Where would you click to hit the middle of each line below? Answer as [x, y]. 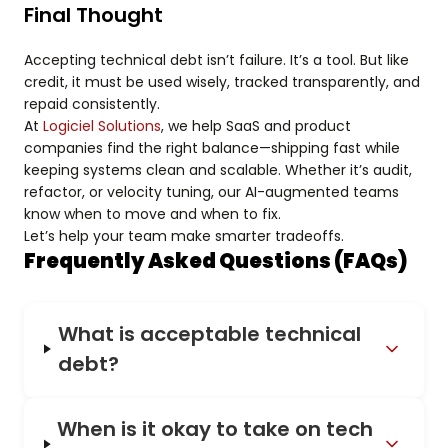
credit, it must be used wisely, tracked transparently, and [222, 82]
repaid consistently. [92, 104]
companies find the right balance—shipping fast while [212, 148]
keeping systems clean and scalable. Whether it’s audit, [218, 170]
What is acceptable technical [209, 334]
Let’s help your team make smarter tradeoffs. [184, 236]
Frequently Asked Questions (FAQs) [216, 261]
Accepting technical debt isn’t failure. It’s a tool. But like [216, 60]
